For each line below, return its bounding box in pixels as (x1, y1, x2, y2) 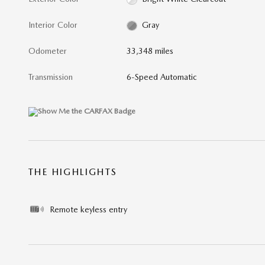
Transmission (28, 72, 73, 82)
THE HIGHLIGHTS (28, 166, 118, 177)
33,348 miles (127, 46, 174, 56)
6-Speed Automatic (127, 72, 198, 82)
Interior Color (28, 20, 77, 30)
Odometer (28, 46, 67, 56)
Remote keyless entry (50, 204, 127, 214)
